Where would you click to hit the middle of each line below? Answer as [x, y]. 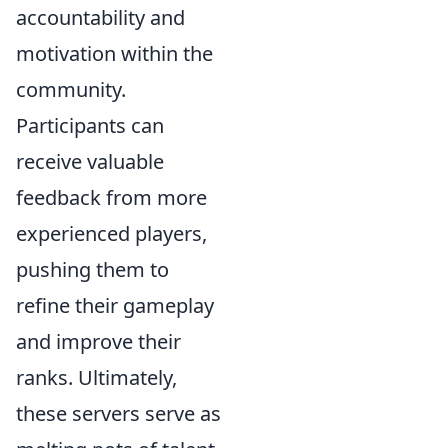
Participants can [90, 125]
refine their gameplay [115, 305]
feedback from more [111, 197]
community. [71, 89]
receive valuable [90, 161]
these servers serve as [118, 413]
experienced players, [111, 233]
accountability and [100, 17]
